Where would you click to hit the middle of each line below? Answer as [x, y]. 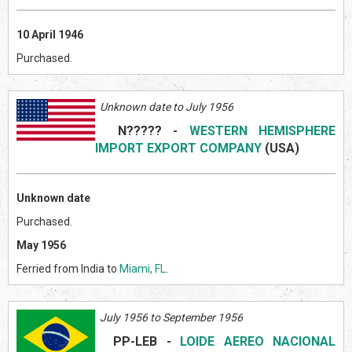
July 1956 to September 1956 [169, 317]
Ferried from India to [68, 268]
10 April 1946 [50, 34]
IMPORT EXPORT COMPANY [178, 148]
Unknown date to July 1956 [164, 106]
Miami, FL [143, 268]
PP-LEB [126, 341]
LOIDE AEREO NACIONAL [258, 341]
